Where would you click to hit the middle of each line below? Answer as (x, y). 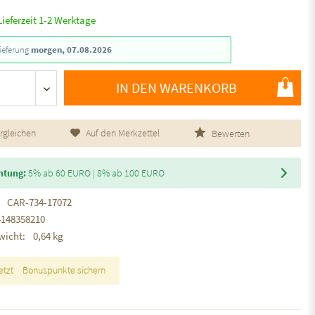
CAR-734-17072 (40, 202)
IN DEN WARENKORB (177, 87)
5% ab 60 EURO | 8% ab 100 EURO (97, 173)
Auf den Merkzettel (123, 133)
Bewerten (230, 133)
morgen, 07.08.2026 (72, 49)
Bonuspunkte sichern (64, 270)
